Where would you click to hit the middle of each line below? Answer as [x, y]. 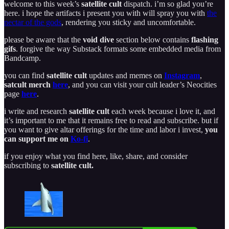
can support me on [37, 139]
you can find [25, 75]
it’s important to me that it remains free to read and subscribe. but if [111, 120]
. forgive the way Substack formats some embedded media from [118, 49]
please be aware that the [43, 39]
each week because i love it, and [162, 111]
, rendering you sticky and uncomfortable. [129, 22]
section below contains [153, 39]
